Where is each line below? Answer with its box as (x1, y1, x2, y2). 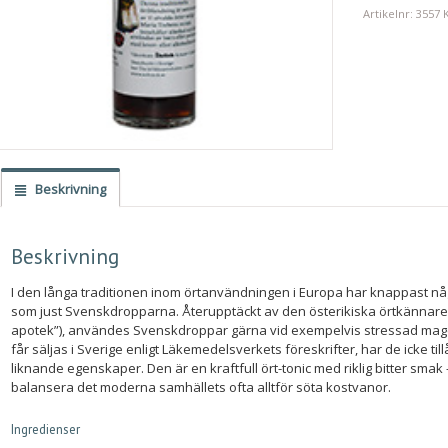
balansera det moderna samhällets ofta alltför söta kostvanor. (11, 378, 392, 397)
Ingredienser (11, 420, 81, 438)
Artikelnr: (362, 6, 416, 22)
